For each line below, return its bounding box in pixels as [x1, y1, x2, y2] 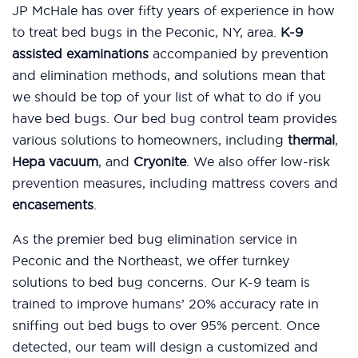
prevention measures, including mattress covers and [12, 175, 338, 192]
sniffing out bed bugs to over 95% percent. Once [12, 317, 320, 334]
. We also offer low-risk [186, 153, 330, 170]
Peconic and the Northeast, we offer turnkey [12, 253, 289, 269]
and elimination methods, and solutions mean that [12, 67, 325, 84]
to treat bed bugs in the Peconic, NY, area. [12, 24, 280, 41]
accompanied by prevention [149, 46, 328, 62]
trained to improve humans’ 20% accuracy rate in [12, 296, 319, 312]
